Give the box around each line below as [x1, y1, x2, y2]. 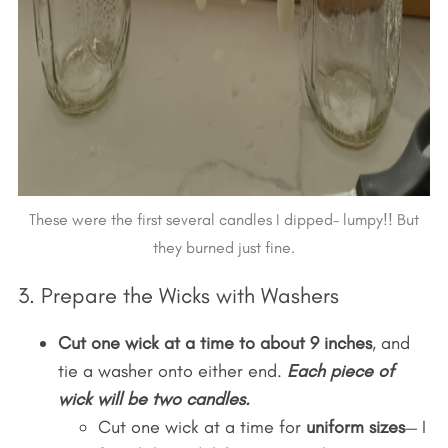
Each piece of [286, 359, 394, 382]
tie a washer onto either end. [57, 359, 287, 382]
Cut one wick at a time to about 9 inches [57, 331, 372, 354]
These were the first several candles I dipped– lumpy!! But [29, 209, 419, 229]
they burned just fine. [153, 237, 295, 257]
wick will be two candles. [57, 387, 250, 410]
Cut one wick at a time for [97, 415, 306, 438]
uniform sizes [305, 415, 405, 438]
